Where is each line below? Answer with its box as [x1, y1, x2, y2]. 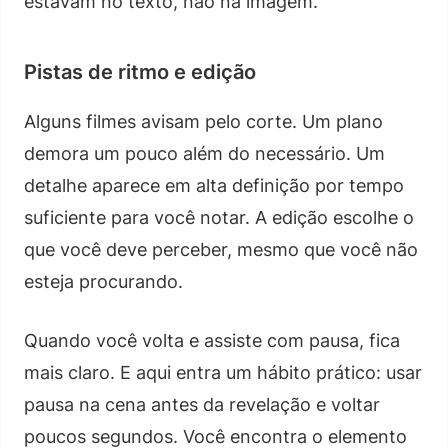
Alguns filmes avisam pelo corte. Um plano [24, 110, 383, 132]
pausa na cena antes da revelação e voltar [24, 393, 380, 415]
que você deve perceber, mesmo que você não [24, 238, 418, 260]
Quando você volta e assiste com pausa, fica [24, 329, 400, 351]
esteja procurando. [24, 270, 183, 292]
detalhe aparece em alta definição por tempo [24, 174, 404, 196]
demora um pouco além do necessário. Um [24, 142, 385, 164]
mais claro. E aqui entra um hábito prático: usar [24, 361, 422, 383]
